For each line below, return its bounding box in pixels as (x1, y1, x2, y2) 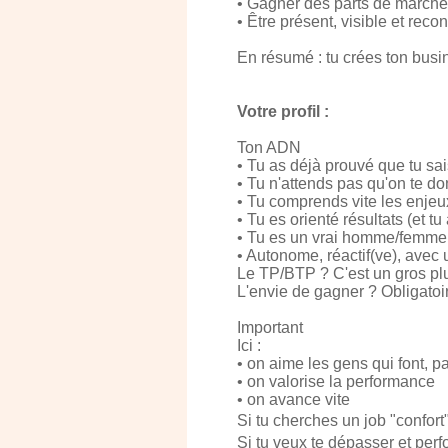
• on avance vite (237, 391, 350, 408)
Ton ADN (237, 139, 301, 156)
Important (237, 319, 303, 336)
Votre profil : (237, 103, 329, 120)
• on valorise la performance (237, 373, 435, 390)
